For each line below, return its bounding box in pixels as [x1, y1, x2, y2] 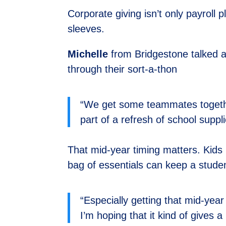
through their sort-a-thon [68, 64, 178, 75]
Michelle [68, 48, 108, 60]
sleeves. [68, 23, 105, 35]
